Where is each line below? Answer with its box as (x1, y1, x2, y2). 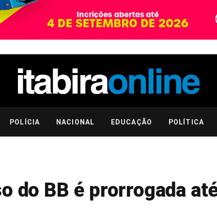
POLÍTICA (168, 118, 204, 126)
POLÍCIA (10, 118, 40, 126)
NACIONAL (56, 118, 94, 126)
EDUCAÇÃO (111, 118, 152, 126)
